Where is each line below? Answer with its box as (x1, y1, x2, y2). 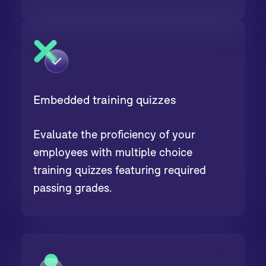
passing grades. (33, 180, 112, 194)
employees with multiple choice (33, 144, 193, 159)
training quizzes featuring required (33, 162, 207, 176)
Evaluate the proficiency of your (33, 126, 196, 141)
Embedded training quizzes (33, 92, 177, 106)
